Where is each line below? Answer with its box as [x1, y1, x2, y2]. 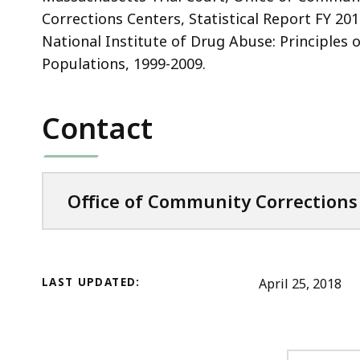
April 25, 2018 [259, 274, 342, 292]
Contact [42, 108, 153, 148]
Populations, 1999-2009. [42, 53, 206, 73]
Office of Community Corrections [67, 188, 358, 213]
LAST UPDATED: [42, 274, 141, 289]
